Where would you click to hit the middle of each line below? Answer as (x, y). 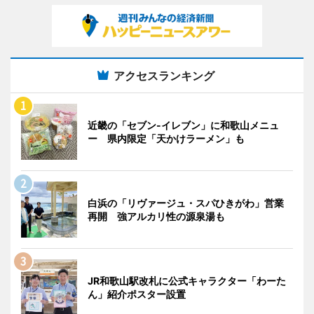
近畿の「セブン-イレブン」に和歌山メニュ (183, 125)
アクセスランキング (164, 75)
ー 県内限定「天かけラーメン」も (166, 138)
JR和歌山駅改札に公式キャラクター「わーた (187, 280)
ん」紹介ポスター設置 (137, 294)
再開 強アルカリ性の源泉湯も (156, 216)
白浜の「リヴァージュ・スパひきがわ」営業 (186, 203)
